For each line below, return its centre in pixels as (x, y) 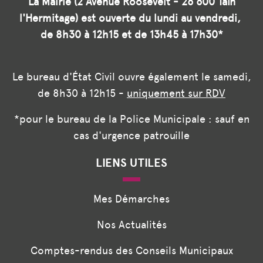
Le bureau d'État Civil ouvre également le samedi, (131, 77)
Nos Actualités (131, 225)
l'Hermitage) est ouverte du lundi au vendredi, (131, 18)
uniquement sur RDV (176, 93)
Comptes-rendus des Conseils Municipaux (131, 251)
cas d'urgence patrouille (131, 136)
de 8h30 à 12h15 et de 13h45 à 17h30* (131, 35)
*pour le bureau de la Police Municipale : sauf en (131, 119)
